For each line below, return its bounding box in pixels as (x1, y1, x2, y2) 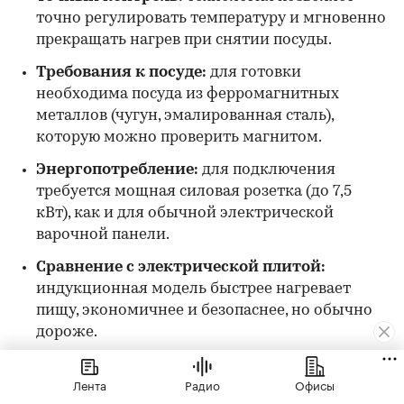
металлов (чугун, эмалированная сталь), (36, 108, 334, 124)
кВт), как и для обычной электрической (36, 206, 334, 222)
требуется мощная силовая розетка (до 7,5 (36, 184, 352, 200)
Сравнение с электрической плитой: (36, 260, 326, 276)
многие (295, 357, 351, 373)
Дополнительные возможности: (36, 357, 295, 373)
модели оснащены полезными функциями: (36, 379, 362, 395)
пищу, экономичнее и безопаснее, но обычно (36, 303, 372, 319)
